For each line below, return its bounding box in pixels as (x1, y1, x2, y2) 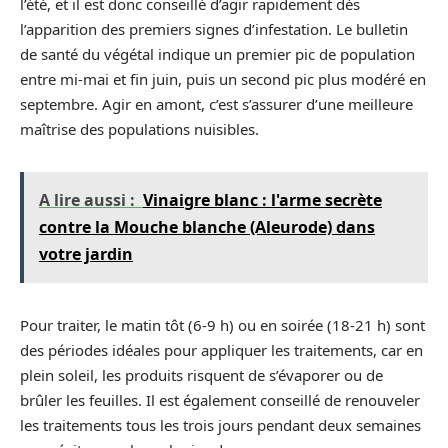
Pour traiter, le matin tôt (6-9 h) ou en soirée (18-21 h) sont (20, 314, 425, 335)
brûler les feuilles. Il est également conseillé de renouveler (20, 389, 420, 410)
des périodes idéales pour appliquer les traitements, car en (20, 339, 423, 360)
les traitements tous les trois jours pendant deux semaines (20, 414, 421, 435)
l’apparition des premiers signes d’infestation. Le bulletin (20, 18, 408, 39)
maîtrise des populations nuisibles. (20, 118, 259, 139)
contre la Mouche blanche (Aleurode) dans (39, 215, 375, 238)
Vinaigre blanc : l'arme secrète (143, 188, 382, 211)
